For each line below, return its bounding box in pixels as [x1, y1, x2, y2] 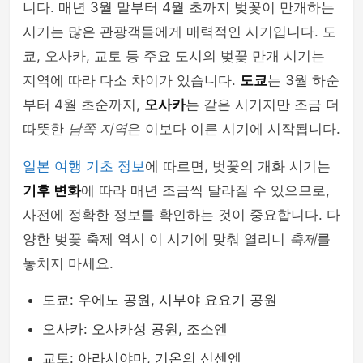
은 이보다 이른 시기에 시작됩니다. [127, 121, 340, 137]
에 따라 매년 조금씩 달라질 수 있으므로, [81, 182, 330, 199]
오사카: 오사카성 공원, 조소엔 [42, 321, 228, 337]
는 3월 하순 [267, 72, 340, 88]
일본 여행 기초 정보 [23, 158, 145, 174]
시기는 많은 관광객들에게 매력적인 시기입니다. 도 [23, 23, 336, 40]
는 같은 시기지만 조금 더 [186, 96, 340, 113]
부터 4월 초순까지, [23, 96, 144, 113]
